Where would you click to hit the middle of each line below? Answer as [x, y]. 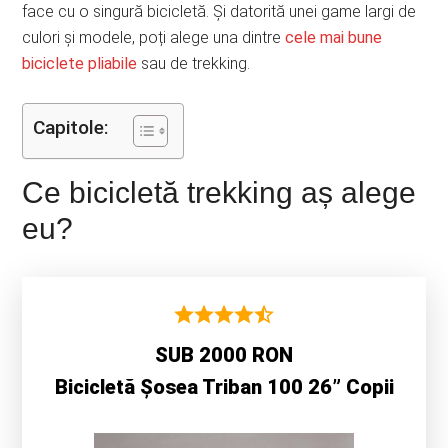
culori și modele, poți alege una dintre [154, 37]
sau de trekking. [194, 63]
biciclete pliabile [80, 63]
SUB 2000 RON [224, 355]
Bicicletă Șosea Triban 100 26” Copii [224, 387]
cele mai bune [334, 37]
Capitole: [71, 128]
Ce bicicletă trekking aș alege [219, 192]
